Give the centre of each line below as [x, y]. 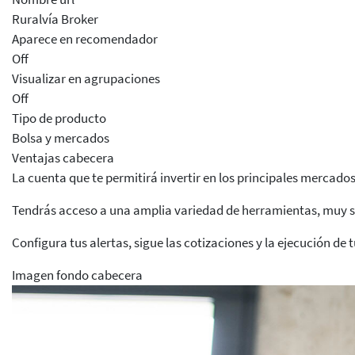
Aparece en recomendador [85, 38]
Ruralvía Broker [55, 19]
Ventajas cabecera [63, 157]
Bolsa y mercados [61, 137]
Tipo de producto [59, 118]
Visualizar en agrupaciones [86, 78]
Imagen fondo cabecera [77, 275]
